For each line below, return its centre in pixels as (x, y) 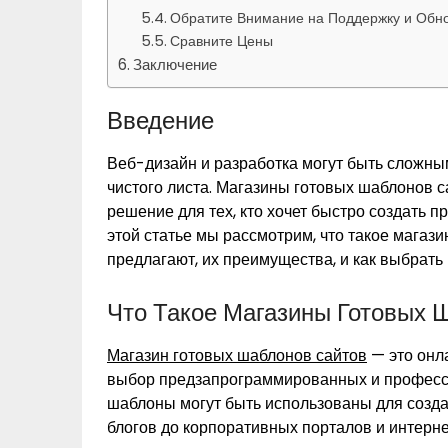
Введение (160, 121)
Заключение (175, 65)
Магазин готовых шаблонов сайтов (237, 356)
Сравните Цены (221, 41)
